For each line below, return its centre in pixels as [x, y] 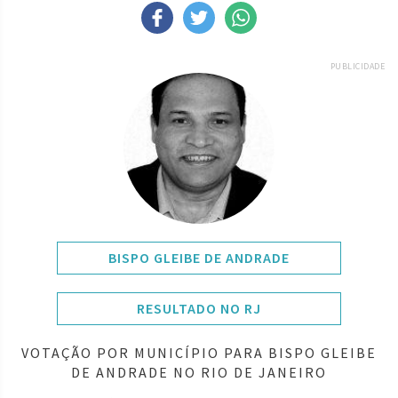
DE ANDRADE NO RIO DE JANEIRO [199, 372]
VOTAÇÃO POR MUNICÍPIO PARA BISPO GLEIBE [199, 352]
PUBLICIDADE [357, 66]
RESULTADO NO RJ [199, 308]
